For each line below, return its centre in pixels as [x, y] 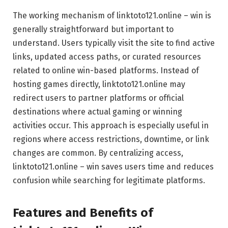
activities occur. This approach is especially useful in [111, 125]
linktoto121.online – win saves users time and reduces [113, 166]
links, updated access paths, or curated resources [107, 56]
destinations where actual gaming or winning [97, 111]
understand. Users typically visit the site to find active [114, 43]
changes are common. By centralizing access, [98, 153]
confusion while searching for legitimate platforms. [109, 180]
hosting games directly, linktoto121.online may [99, 84]
